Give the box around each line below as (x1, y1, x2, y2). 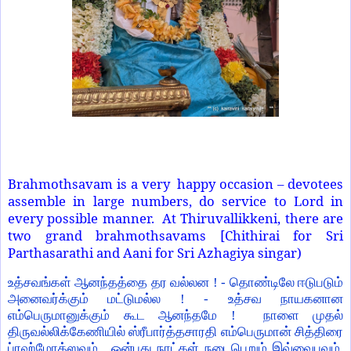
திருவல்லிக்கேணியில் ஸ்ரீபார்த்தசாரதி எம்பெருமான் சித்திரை (8, 324, 343, 340)
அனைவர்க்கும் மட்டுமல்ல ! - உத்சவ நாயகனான (8, 291, 343, 307)
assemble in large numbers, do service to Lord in (8, 192, 343, 211)
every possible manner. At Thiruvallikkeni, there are (8, 209, 343, 228)
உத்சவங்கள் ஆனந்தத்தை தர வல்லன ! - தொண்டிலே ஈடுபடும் (8, 275, 343, 291)
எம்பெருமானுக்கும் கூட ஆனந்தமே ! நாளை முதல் (8, 308, 343, 324)
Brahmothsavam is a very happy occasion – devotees (8, 175, 343, 194)
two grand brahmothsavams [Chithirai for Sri (8, 226, 343, 245)
